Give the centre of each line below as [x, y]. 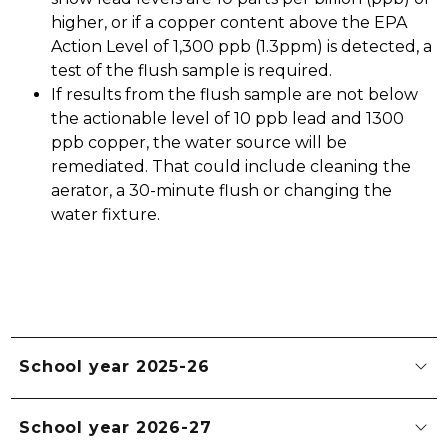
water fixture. [108, 214]
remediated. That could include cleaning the [231, 166]
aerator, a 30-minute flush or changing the [222, 190]
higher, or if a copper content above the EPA [229, 22]
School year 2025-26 [114, 367]
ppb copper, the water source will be [199, 142]
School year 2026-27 [115, 428]
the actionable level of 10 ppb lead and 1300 [228, 118]
